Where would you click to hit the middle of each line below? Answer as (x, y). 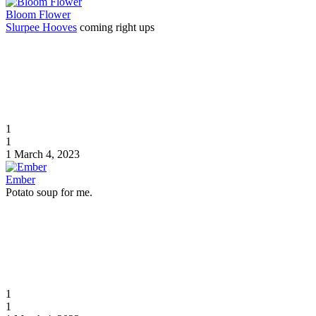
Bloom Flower (38, 14)
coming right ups (116, 27)
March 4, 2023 (47, 154)
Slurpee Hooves (41, 27)
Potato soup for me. (49, 192)
